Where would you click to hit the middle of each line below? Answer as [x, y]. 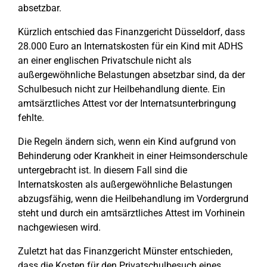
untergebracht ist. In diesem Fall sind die [103, 170]
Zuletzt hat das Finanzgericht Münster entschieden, [125, 251]
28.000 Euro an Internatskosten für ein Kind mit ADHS [131, 46]
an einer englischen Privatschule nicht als [105, 60]
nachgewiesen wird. [59, 227]
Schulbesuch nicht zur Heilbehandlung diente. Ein [122, 89]
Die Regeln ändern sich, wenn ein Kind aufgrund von [127, 142]
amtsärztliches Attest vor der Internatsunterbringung [127, 103]
